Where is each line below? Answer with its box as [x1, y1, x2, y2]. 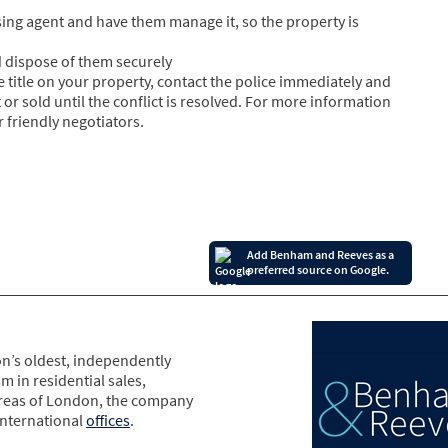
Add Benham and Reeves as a [247, 246, 394, 262]
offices [86, 409, 130, 430]
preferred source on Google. [247, 261, 389, 277]
